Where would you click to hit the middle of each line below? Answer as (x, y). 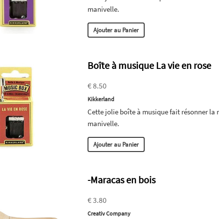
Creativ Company (109, 213)
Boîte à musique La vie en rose (150, 65)
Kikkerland (101, 99)
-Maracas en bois (122, 179)
